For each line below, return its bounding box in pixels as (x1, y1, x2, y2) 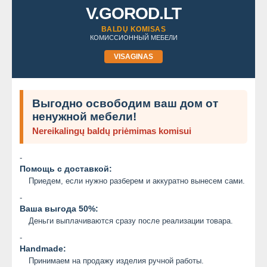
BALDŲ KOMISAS (101, 24, 166, 33)
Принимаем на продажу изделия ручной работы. (29, 256, 204, 265)
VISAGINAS (114, 52, 153, 61)
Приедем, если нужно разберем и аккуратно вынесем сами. (29, 176, 245, 185)
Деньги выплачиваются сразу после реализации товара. (29, 216, 233, 225)
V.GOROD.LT (86, 4, 181, 23)
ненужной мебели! (32, 110, 136, 123)
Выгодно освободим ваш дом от (32, 97, 218, 110)
